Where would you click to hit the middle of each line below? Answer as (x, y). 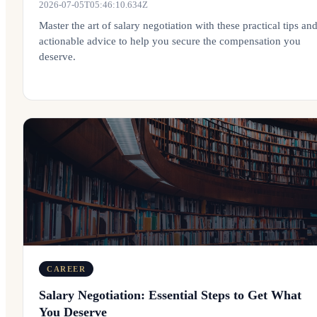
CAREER (67, 269)
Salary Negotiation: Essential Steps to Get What (170, 295)
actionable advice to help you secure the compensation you (170, 41)
